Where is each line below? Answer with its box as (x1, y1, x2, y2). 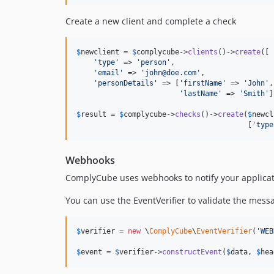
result (81, 110, 106, 119)
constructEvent (162, 248, 222, 257)
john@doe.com (145, 68, 196, 78)
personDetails (98, 79, 154, 88)
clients (188, 48, 218, 57)
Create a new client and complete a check (65, 15, 236, 28)
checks (175, 110, 201, 119)
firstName (183, 79, 222, 88)
